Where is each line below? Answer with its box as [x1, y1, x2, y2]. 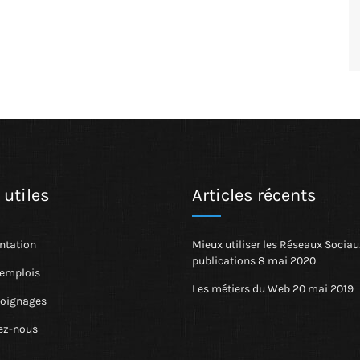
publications [192, 254, 256, 268]
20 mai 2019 [292, 282, 354, 296]
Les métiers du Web [192, 282, 290, 296]
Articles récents [192, 185, 317, 206]
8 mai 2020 [258, 254, 316, 268]
